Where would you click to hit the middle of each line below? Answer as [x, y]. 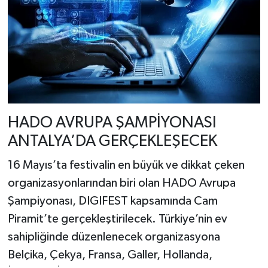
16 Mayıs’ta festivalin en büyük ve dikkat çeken [126, 165]
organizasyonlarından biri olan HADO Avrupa [121, 183]
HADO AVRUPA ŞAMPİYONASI [112, 123]
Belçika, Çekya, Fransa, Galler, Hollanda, [110, 255]
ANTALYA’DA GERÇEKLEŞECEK [112, 142]
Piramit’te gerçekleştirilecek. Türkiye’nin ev [117, 219]
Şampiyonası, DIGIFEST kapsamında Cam [112, 201]
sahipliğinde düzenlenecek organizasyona [114, 237]
